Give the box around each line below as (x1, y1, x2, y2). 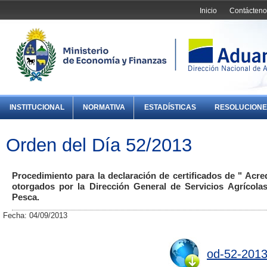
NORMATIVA (83, 103, 126, 112)
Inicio (200, 6, 218, 15)
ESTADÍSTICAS (144, 103, 196, 112)
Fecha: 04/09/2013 (3, 211, 67, 221)
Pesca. (12, 193, 39, 203)
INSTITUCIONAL (10, 103, 65, 112)
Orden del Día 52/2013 (6, 134, 192, 155)
